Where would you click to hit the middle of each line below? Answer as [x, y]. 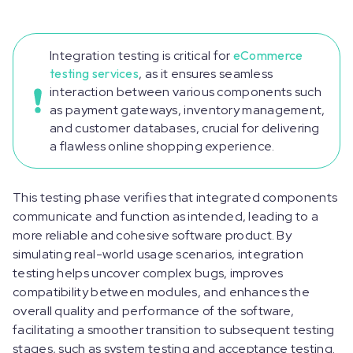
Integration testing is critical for [141, 56]
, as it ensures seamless [206, 74]
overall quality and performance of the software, [154, 311]
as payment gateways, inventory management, [188, 110]
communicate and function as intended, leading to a [165, 216]
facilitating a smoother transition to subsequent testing [174, 330]
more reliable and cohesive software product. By [152, 235]
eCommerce [268, 55]
